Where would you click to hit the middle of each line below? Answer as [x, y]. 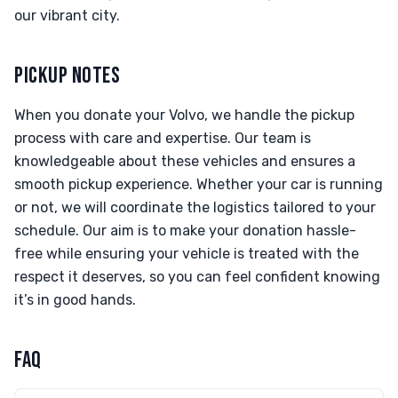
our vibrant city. [67, 16]
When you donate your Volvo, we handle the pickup [184, 115]
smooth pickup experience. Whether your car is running [199, 184]
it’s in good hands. [75, 300]
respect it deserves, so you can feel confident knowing [197, 277]
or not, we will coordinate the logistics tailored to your [195, 207]
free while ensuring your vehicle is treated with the [187, 254]
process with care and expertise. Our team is [163, 138]
